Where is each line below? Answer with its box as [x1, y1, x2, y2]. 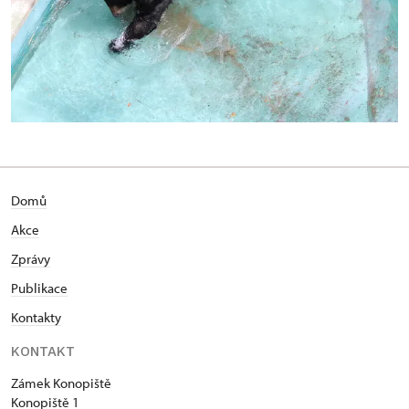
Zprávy [11, 249, 50, 267]
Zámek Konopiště [11, 373, 111, 392]
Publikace [11, 278, 68, 297]
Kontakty [11, 308, 61, 326]
